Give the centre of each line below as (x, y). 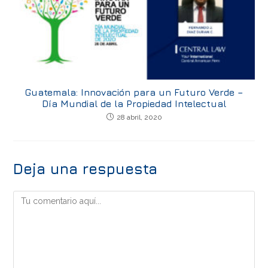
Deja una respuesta (86, 168)
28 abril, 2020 (139, 117)
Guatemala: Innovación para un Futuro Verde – (134, 92)
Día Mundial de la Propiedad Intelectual (134, 103)
